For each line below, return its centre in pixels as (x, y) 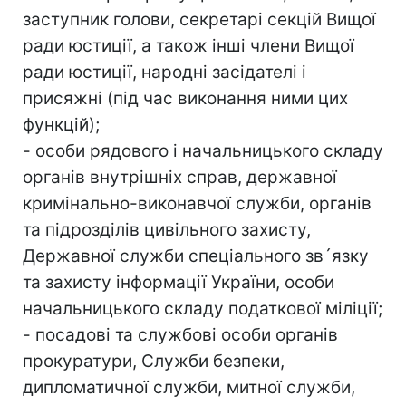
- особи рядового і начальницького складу (203, 150)
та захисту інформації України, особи (179, 282)
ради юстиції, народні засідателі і (164, 72)
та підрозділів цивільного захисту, (167, 229)
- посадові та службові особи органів (180, 334)
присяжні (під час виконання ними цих (185, 98)
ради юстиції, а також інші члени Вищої (188, 45)
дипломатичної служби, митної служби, (189, 387)
